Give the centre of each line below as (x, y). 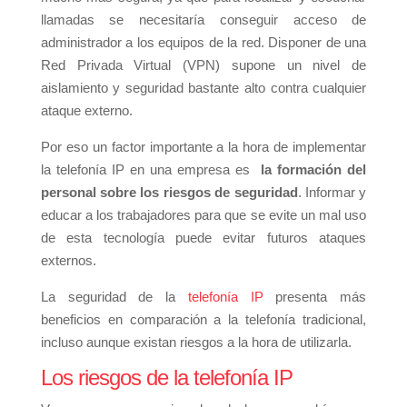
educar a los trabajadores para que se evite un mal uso (203, 215)
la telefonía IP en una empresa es (148, 170)
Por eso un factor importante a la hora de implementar (203, 147)
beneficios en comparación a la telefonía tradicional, (203, 320)
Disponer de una (315, 43)
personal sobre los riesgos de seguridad (169, 193)
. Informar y (332, 193)
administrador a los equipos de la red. (152, 43)
